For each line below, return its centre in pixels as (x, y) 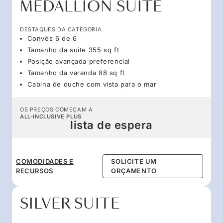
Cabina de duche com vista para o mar (92, 84)
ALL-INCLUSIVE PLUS (51, 116)
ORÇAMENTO (134, 170)
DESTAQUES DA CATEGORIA (61, 29)
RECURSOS (35, 170)
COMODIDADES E (45, 161)
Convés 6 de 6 (52, 38)
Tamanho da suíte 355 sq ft (73, 50)
